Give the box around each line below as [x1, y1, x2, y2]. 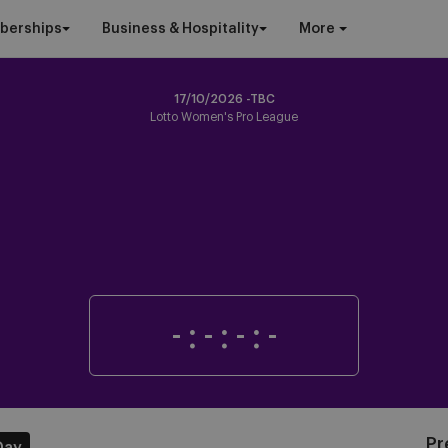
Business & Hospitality [102, 22, 259, 36]
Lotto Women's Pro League [150, 111, 298, 123]
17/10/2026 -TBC [173, 93, 275, 105]
